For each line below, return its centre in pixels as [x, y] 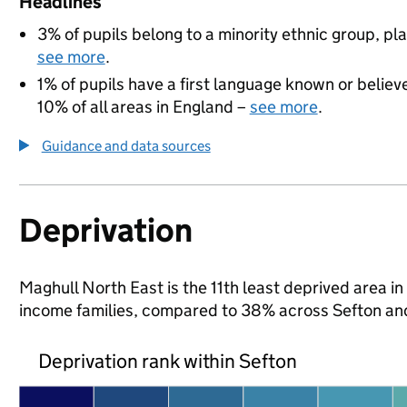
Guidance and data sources [126, 146]
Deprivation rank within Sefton [168, 361]
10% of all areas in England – [143, 107]
